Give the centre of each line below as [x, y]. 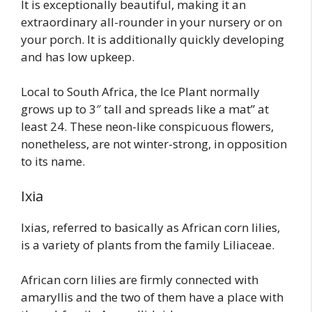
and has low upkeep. [78, 56]
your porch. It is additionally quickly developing [153, 39]
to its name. [53, 162]
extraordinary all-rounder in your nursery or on [151, 22]
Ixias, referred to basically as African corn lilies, [150, 227]
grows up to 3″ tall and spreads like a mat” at [145, 109]
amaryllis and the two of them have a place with [152, 297]
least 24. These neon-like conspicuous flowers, [147, 127]
